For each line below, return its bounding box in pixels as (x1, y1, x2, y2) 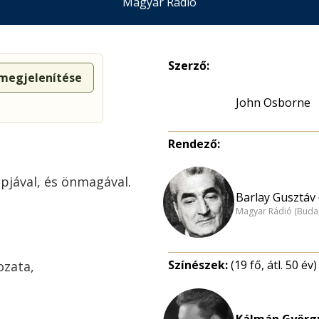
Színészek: (168, 257, 231, 273)
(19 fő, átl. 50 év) (231, 257, 317, 273)
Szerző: (168, 58, 209, 73)
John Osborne (236, 95, 310, 110)
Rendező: (168, 136, 220, 152)
